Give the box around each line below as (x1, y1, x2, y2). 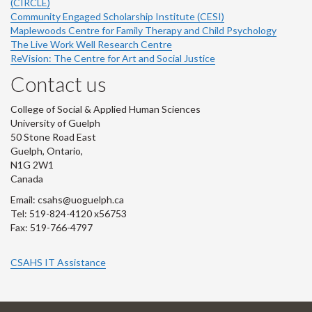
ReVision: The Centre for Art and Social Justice (10, 52, 215, 64)
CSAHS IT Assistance (10, 256, 106, 268)
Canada (10, 172, 43, 185)
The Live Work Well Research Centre (10, 38, 172, 50)
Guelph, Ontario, (10, 144, 83, 157)
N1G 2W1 (10, 158, 54, 171)
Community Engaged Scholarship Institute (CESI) (10, 10, 224, 22)
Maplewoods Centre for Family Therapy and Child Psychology (10, 24, 276, 36)
